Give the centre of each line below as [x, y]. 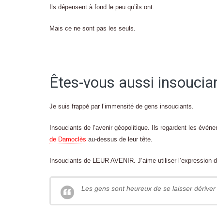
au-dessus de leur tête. [119, 139]
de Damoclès [68, 139]
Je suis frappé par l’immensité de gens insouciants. [122, 106]
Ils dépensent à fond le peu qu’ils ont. [102, 7]
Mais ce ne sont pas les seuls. [93, 28]
